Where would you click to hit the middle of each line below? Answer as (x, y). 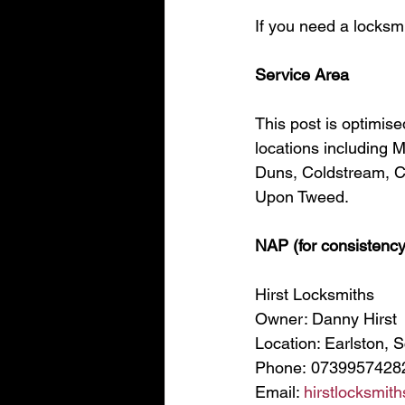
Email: (279, 392)
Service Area (302, 75)
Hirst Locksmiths (315, 294)
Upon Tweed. (302, 197)
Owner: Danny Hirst (326, 319)
